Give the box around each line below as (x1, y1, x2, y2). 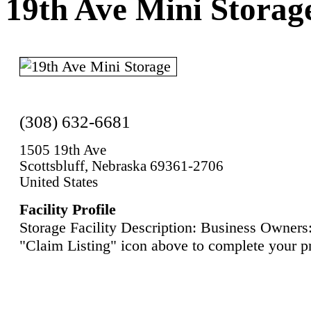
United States (19, 174, 98, 190)
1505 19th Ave (19, 142, 106, 158)
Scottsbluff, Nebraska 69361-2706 (19, 158, 224, 174)
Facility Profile (19, 200, 116, 218)
